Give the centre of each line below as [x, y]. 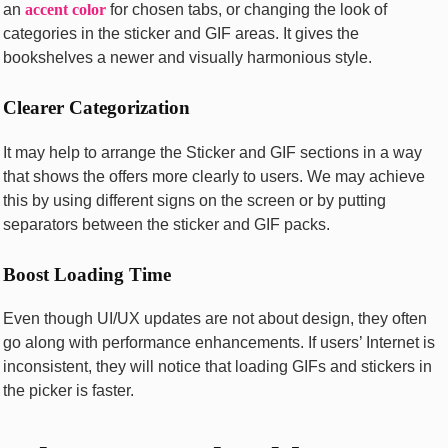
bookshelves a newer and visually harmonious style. [187, 57]
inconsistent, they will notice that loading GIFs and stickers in [217, 367]
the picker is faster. [68, 391]
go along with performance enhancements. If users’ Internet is [219, 343]
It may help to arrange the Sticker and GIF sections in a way [212, 152]
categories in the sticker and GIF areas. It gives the [181, 33]
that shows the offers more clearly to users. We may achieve [214, 176]
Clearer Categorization [96, 107]
